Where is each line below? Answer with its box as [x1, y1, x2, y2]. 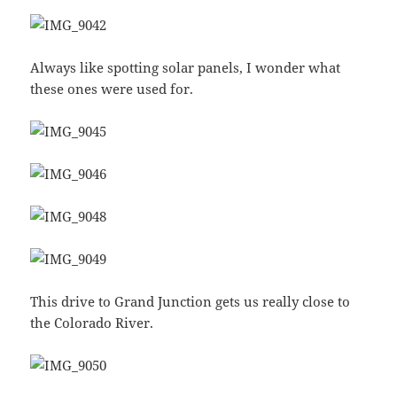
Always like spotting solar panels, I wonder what [30, 58, 341, 77]
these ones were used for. [30, 80, 194, 98]
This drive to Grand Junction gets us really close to [30, 292, 351, 311]
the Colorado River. [30, 314, 154, 332]
